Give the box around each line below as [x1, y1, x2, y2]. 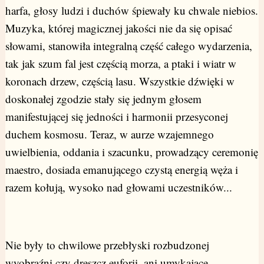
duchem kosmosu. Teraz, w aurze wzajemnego [5, 127, 214, 142]
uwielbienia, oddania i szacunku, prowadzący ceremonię [5, 144, 258, 160]
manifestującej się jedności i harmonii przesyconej [5, 109, 228, 124]
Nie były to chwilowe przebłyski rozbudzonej [5, 237, 209, 253]
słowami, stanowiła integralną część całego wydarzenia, [5, 38, 252, 54]
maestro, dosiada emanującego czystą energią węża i [5, 162, 238, 177]
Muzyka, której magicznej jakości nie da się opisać [5, 21, 232, 36]
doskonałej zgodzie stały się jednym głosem [5, 91, 202, 107]
